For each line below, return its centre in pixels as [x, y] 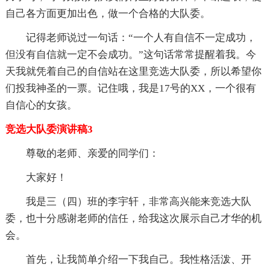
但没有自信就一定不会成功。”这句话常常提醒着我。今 [130, 55]
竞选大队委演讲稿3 [49, 130]
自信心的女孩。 [41, 105]
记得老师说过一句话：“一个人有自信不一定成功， [141, 38]
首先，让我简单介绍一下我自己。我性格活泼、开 [138, 260]
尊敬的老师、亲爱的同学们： [92, 154]
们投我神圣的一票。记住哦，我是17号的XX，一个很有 [130, 89]
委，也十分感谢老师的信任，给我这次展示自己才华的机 [133, 219]
